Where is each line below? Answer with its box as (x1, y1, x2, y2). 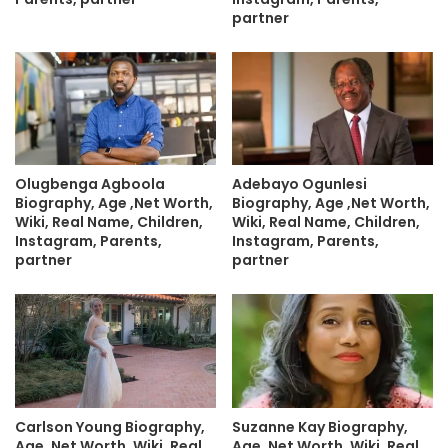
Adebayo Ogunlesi (232, 174, 367, 195)
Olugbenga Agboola (15, 174, 165, 195)
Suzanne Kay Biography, (232, 416, 408, 437)
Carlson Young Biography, (15, 416, 205, 437)
